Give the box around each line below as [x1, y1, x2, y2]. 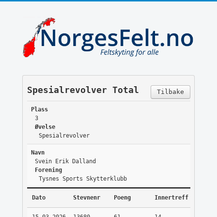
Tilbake [156, 88, 184, 96]
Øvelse [34, 124, 55, 131]
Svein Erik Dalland [34, 158, 96, 165]
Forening [34, 167, 62, 174]
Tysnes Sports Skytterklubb [38, 175, 127, 183]
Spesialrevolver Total [27, 85, 139, 95]
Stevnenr [73, 194, 100, 201]
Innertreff [154, 194, 188, 201]
